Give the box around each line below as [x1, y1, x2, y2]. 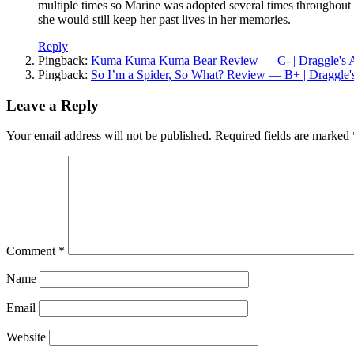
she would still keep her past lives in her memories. [38, 12, 291, 26]
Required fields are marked [215, 129, 352, 143]
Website [6, 330, 46, 345]
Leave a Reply [6, 96, 99, 114]
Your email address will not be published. [6, 129, 212, 143]
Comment [6, 244, 58, 258]
